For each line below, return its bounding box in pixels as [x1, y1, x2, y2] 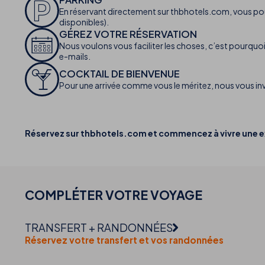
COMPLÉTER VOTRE [25, 186, 150, 203]
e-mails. [59, 51, 91, 62]
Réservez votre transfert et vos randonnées [25, 234, 224, 245]
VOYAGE [150, 186, 202, 203]
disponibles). [59, 17, 109, 28]
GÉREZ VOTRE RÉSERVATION [59, 28, 197, 41]
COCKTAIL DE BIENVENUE [59, 67, 180, 80]
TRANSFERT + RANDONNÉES [25, 220, 173, 234]
